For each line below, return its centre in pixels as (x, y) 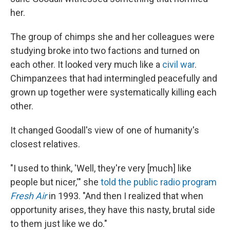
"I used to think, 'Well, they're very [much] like (101, 168)
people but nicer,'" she (55, 182)
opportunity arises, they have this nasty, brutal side (113, 210)
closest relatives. (45, 144)
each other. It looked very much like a (86, 64)
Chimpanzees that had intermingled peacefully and (114, 78)
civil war (178, 64)
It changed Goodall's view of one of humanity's (105, 130)
